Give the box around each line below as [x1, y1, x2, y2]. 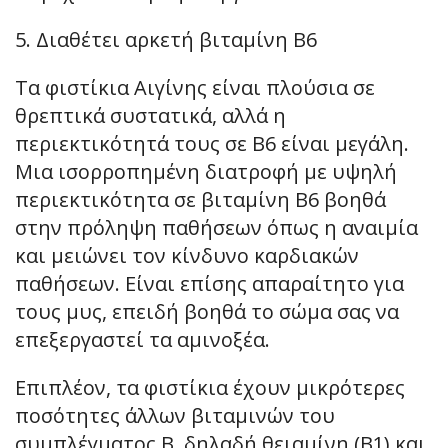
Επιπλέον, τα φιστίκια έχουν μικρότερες [15, 374, 405, 402]
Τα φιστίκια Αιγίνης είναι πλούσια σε [15, 74, 375, 102]
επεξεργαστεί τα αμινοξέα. [15, 326, 270, 354]
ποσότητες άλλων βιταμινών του [15, 402, 335, 430]
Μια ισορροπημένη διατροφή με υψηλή [15, 158, 397, 186]
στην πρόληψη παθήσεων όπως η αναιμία [15, 214, 418, 242]
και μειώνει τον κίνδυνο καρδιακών [15, 242, 359, 270]
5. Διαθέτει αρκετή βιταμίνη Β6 [15, 26, 317, 54]
